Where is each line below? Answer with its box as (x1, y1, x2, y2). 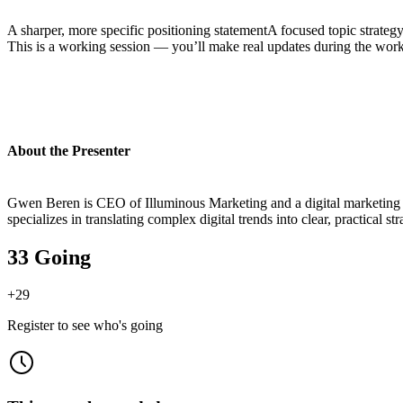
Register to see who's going (7, 318, 163, 334)
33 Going (7, 245, 91, 269)
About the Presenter (7, 143, 130, 159)
